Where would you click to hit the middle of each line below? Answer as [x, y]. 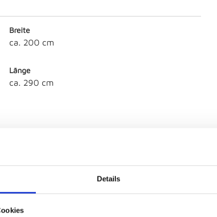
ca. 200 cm [31, 43]
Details [108, 179]
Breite [19, 30]
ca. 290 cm [31, 83]
